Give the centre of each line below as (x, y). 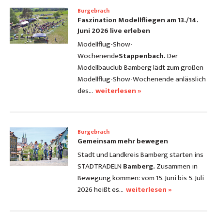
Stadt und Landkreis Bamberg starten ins (140, 155)
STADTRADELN (100, 167)
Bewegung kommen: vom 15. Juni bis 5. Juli (141, 178)
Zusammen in (176, 167)
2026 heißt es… (101, 190)
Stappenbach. (143, 56)
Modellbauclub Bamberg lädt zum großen (140, 68)
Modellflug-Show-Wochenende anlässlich (142, 79)
